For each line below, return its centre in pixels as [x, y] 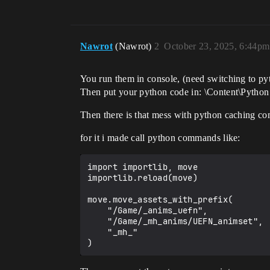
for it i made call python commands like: [160, 138]
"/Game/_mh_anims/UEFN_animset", [98, 221]
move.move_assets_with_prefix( [160, 199]
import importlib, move [143, 167]
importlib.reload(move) [143, 178]
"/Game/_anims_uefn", [98, 210]
